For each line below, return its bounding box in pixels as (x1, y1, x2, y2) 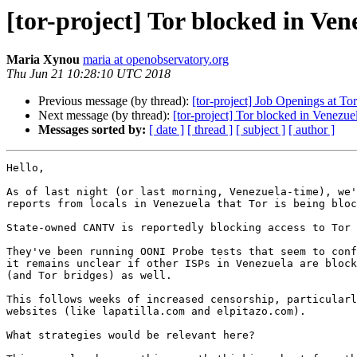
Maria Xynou (6, 53, 80, 67)
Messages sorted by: (38, 123, 146, 137)
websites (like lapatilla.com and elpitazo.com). (6, 305, 306, 318)
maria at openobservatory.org (83, 53, 229, 67)
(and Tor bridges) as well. (6, 269, 172, 282)
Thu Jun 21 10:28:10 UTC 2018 (6, 67, 171, 81)
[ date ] (149, 123, 184, 137)
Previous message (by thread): (38, 94, 192, 108)
